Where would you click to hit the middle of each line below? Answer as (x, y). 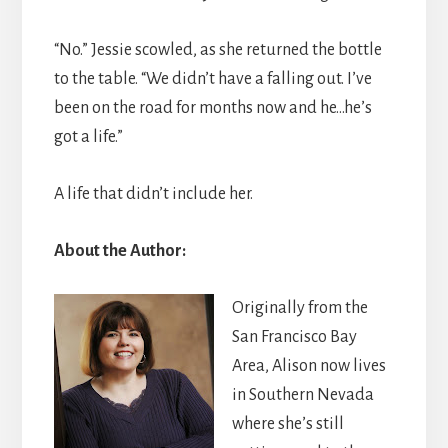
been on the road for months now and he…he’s (212, 107)
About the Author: (119, 250)
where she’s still (287, 423)
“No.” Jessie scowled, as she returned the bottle (217, 49)
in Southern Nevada (302, 394)
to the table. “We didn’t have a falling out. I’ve (212, 78)
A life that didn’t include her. (153, 193)
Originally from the (299, 307)
